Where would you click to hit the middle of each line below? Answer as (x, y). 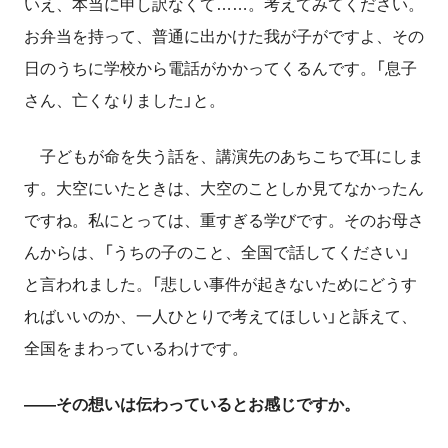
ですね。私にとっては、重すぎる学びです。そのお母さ (224, 220)
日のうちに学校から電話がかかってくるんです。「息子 (220, 68)
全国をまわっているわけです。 (136, 348)
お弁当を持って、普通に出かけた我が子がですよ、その (224, 36)
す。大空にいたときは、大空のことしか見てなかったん (224, 188)
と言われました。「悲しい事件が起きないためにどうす (220, 284)
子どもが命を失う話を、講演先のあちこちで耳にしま (224, 156)
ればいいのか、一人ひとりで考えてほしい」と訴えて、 (220, 316)
